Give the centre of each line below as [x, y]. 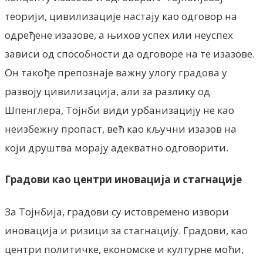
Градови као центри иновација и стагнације [123, 180]
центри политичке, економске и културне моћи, [124, 249]
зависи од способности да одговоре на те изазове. [130, 53]
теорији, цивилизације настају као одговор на [121, 16]
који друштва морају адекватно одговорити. [117, 147]
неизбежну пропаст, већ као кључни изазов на [121, 129]
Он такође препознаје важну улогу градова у [116, 72]
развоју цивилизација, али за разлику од [107, 91]
